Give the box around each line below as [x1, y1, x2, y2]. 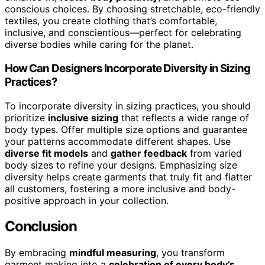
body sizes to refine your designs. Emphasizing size [5, 159, 237, 171]
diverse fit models [5, 147, 88, 159]
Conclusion [5, 218, 77, 235]
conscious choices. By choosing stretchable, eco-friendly [5, 3, 260, 15]
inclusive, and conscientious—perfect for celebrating [5, 27, 241, 39]
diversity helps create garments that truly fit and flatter [5, 170, 252, 183]
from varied [187, 147, 242, 159]
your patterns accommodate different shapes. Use [5, 135, 231, 147]
